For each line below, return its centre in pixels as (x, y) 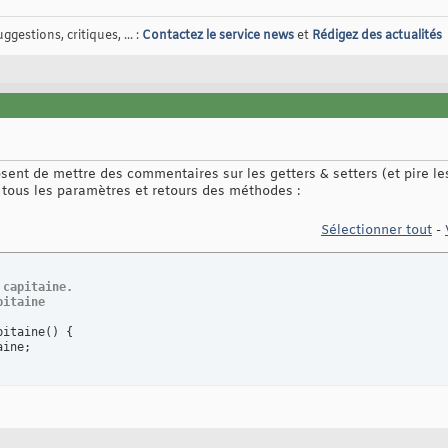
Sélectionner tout (376, 231)
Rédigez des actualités (377, 36)
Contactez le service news (218, 36)
